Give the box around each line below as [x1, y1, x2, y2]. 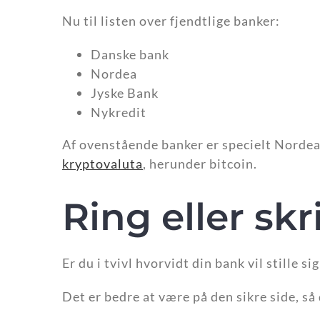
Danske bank [91, 46, 169, 63]
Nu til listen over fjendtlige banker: [62, 13, 280, 29]
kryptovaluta [62, 156, 143, 172]
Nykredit [91, 104, 146, 121]
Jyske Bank [91, 85, 159, 101]
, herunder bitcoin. [143, 156, 257, 172]
